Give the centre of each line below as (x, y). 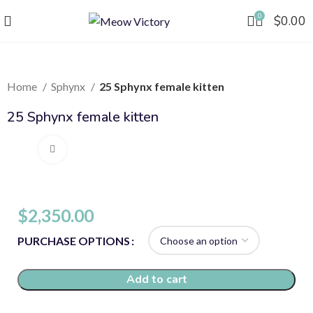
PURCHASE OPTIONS (74, 240)
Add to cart (156, 279)
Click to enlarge (101, 150)
